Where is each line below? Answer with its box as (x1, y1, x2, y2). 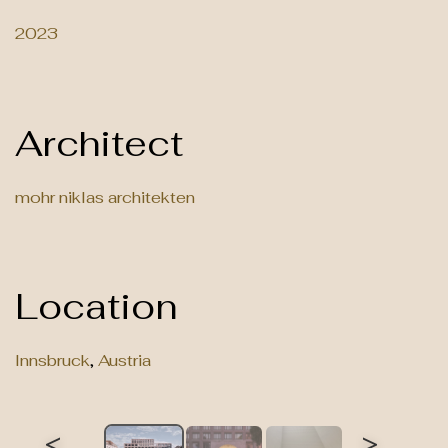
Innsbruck (15, 350, 90, 372)
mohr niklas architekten (15, 186, 195, 208)
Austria (98, 350, 151, 372)
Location (15, 283, 178, 331)
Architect (15, 119, 183, 167)
